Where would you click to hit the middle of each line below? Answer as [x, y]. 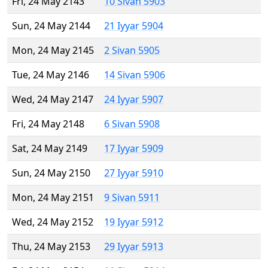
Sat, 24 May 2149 [50, 149]
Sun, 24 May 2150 [51, 173]
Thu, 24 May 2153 [51, 247]
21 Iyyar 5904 [134, 26]
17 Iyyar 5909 [134, 149]
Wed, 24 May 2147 [53, 100]
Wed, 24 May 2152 [53, 222]
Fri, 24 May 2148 [48, 124]
